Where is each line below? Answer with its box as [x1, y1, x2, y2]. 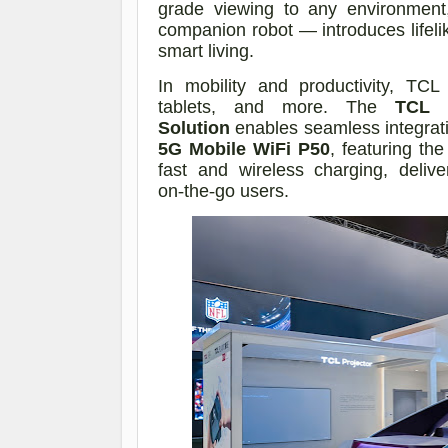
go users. [215, 181, 289, 202]
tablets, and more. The [158, 97, 395, 118]
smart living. [158, 41, 254, 62]
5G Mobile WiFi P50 [158, 139, 331, 160]
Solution [158, 118, 230, 139]
